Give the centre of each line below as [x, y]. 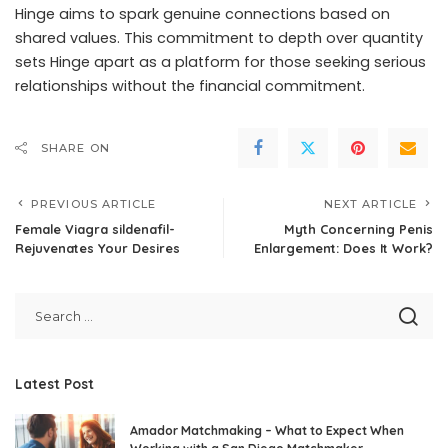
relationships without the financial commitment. [190, 85]
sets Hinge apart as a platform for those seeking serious [220, 61]
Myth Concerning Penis [358, 228]
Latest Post [54, 383]
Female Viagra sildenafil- [95, 228]
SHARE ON [75, 147]
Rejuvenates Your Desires [97, 247]
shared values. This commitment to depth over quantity [219, 37]
